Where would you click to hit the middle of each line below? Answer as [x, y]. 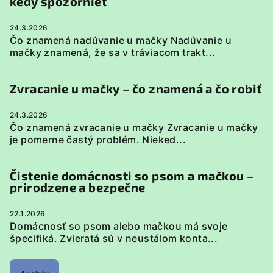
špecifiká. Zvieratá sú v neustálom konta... [114, 238]
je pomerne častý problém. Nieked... [98, 140]
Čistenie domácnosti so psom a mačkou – [132, 175]
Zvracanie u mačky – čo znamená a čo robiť [136, 88]
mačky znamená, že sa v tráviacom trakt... [113, 52]
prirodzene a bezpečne [78, 187]
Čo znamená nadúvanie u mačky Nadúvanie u [121, 40]
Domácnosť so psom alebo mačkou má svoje [119, 226]
